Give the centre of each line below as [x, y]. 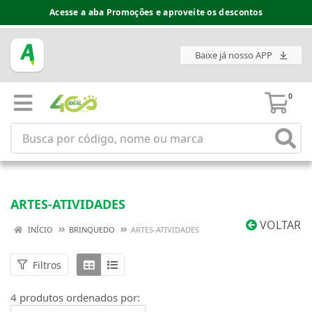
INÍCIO [39, 229]
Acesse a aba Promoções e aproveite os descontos [156, 12]
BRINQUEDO [92, 229]
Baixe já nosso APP [235, 55]
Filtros [47, 265]
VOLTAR [279, 225]
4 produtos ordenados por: [75, 297]
